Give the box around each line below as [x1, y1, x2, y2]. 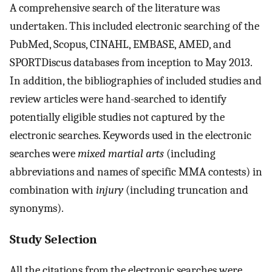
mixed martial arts [78, 146, 164, 160]
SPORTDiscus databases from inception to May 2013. [10, 55, 252, 69]
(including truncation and [123, 183, 248, 197]
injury [96, 183, 123, 197]
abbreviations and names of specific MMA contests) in [10, 165, 262, 178]
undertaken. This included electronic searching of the [10, 19, 259, 33]
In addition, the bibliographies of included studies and [10, 73, 262, 87]
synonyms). [10, 201, 64, 215]
